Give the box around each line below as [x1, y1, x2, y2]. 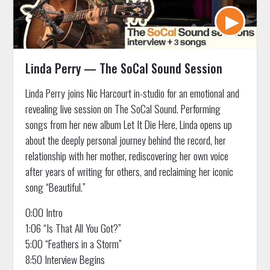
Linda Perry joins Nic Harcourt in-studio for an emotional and [25, 84, 239, 101]
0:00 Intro [25, 204, 63, 220]
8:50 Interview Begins [25, 251, 105, 267]
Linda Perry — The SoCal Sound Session [25, 58, 222, 77]
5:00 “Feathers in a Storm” [25, 235, 122, 251]
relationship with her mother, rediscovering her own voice [25, 147, 228, 163]
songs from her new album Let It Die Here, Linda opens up [25, 116, 232, 132]
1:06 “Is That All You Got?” [25, 219, 121, 236]
